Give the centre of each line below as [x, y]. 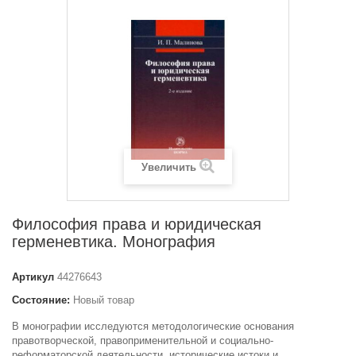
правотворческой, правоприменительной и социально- [143, 340]
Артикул [33, 277]
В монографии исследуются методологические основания [153, 326]
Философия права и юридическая [137, 224]
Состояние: [41, 300]
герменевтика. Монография [114, 241]
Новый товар [104, 300]
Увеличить [169, 167]
